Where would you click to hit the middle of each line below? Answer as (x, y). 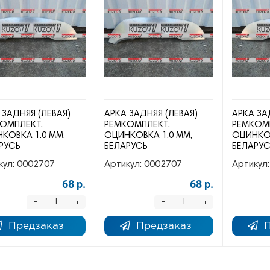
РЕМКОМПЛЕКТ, (137, 125)
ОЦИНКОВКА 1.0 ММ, (149, 136)
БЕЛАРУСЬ (126, 146)
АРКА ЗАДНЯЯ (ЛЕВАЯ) (151, 114)
